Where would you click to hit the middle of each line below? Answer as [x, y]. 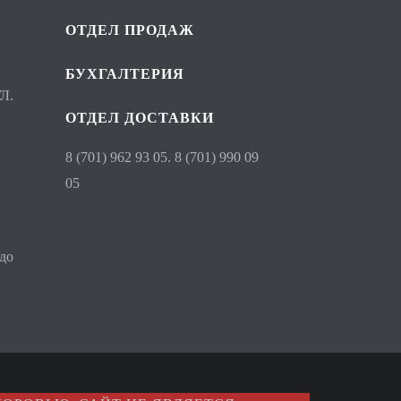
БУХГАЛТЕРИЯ [125, 74]
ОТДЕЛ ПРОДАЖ [130, 30]
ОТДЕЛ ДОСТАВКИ [140, 118]
